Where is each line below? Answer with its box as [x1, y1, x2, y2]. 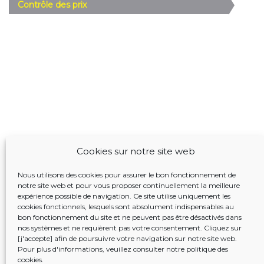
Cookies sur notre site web [77, 146, 195, 157]
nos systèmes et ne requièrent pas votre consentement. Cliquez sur [18, 223, 242, 232]
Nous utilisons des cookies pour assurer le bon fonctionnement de [18, 170, 236, 179]
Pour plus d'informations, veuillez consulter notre [18, 245, 186, 253]
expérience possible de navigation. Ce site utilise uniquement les [18, 192, 230, 200]
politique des [186, 245, 228, 253]
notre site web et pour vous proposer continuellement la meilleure [18, 181, 240, 190]
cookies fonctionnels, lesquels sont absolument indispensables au [18, 202, 234, 211]
